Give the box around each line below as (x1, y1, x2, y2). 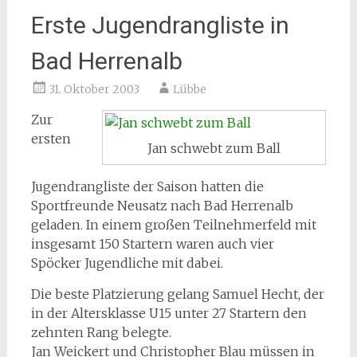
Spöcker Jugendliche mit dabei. (30, 255, 223, 272)
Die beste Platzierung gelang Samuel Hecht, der (30, 286, 324, 303)
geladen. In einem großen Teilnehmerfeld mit (30, 217, 316, 233)
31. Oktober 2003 (48, 82, 139, 96)
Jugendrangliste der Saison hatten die (30, 178, 264, 195)
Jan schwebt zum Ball (147, 140, 281, 157)
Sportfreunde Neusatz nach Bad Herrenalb (30, 198, 293, 214)
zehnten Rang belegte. (30, 324, 171, 341)
